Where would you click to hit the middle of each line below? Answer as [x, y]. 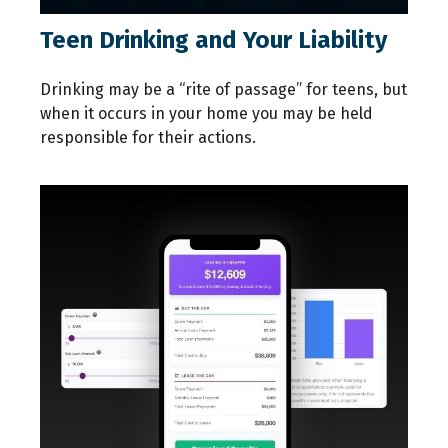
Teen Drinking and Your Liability [213, 40]
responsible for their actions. [148, 138]
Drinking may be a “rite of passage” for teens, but [223, 90]
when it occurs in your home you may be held [206, 114]
